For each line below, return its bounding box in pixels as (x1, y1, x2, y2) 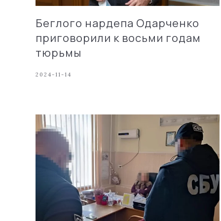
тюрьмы (36, 45, 81, 60)
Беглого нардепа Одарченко (36, 15, 199, 31)
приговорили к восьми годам (36, 30, 201, 45)
